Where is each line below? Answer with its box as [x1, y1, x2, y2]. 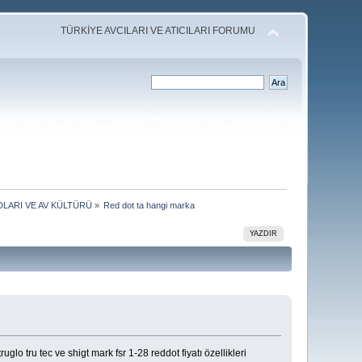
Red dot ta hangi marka [103, 200, 196, 210]
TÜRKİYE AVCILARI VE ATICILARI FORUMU [60, 25, 255, 36]
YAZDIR [250, 229, 278, 238]
